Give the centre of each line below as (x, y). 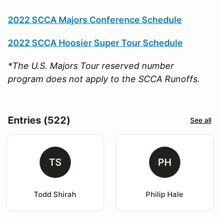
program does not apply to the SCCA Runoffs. (105, 79)
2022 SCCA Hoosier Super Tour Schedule (95, 43)
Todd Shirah (55, 194)
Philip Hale (165, 194)
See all (201, 120)
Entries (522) (39, 120)
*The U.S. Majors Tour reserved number (91, 66)
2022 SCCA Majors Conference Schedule (95, 20)
